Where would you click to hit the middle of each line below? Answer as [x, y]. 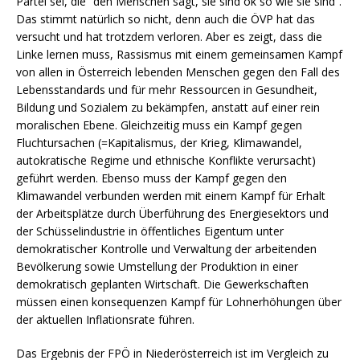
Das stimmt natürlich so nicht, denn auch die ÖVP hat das [166, 18]
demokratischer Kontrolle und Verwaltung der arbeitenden [166, 248]
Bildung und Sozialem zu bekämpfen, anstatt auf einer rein [168, 107]
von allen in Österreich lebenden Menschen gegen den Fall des [178, 72]
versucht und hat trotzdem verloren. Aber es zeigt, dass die [169, 36]
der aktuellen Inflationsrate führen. [107, 319]
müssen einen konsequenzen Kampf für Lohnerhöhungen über [179, 301]
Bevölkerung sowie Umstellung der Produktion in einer [157, 266]
